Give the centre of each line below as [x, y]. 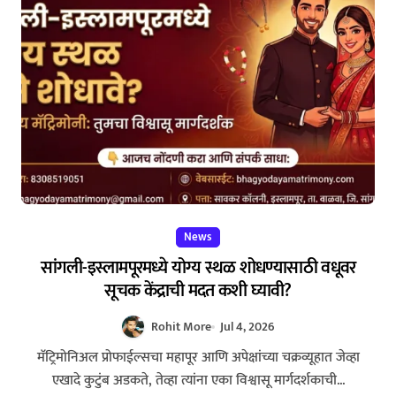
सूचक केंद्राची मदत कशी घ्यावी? [198, 291]
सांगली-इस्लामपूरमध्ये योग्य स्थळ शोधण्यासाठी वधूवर [198, 268]
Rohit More [181, 327]
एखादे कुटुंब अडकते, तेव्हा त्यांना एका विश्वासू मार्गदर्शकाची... [198, 381]
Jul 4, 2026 [248, 327]
